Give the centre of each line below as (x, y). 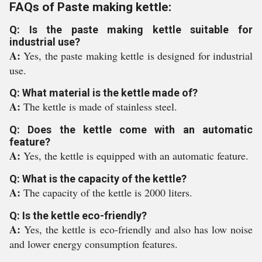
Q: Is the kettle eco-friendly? (78, 216)
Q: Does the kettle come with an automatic (131, 130)
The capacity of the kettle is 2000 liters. (108, 192)
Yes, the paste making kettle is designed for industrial (138, 56)
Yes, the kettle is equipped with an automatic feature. (136, 156)
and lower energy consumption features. (94, 244)
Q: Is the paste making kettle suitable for (131, 30)
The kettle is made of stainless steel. (100, 106)
